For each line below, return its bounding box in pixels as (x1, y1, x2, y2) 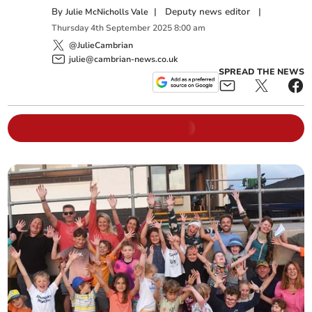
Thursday (52, 22, 89, 34)
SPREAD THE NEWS (218, 65, 304, 77)
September (106, 22, 151, 34)
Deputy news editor (165, 6, 251, 18)
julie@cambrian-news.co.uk (69, 53, 178, 65)
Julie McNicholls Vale (65, 6, 149, 17)
